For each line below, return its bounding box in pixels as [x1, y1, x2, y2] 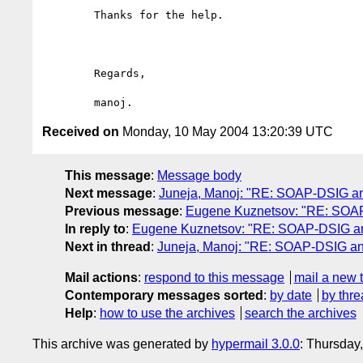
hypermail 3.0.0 [211, 336, 300, 351]
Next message [65, 186, 152, 200]
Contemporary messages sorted [65, 288, 263, 302]
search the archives [244, 305, 357, 320]
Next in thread [65, 239, 151, 254]
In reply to [65, 221, 126, 236]
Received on [42, 124, 119, 139]
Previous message [65, 203, 179, 218]
